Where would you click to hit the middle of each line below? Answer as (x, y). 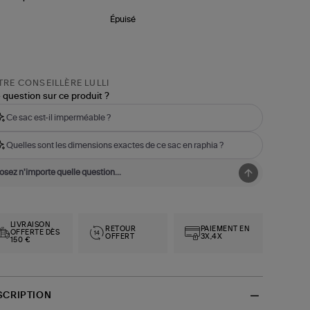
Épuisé (123, 20)
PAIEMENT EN (225, 229)
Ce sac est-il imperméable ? (58, 117)
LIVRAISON (30, 225)
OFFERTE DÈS (35, 233)
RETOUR (121, 229)
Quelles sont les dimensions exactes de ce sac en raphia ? (115, 145)
